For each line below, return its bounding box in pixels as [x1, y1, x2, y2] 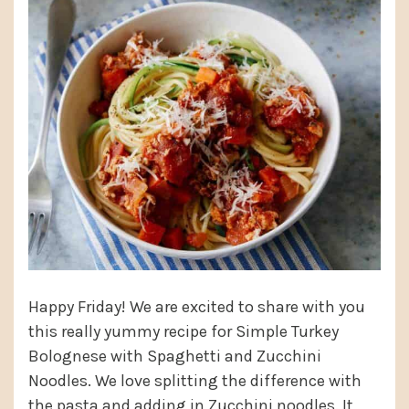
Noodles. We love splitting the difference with [28, 371, 362, 392]
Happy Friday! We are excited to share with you [28, 297, 365, 318]
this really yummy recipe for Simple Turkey [28, 321, 339, 342]
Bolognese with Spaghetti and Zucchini [28, 346, 321, 367]
